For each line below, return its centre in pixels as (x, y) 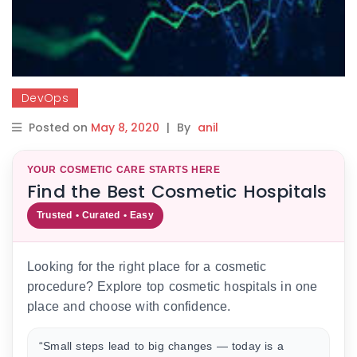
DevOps (45, 98)
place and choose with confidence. (129, 306)
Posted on (60, 127)
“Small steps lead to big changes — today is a (161, 345)
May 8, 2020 (125, 127)
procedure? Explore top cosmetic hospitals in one (173, 286)
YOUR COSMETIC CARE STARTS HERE (124, 169)
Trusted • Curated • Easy (95, 215)
